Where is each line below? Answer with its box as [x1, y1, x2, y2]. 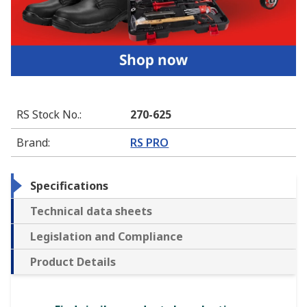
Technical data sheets [30, 203, 152, 219]
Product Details [30, 254, 116, 269]
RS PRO [130, 134, 169, 150]
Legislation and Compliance [30, 228, 183, 244]
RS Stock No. [16, 106, 79, 122]
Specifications [30, 177, 108, 193]
